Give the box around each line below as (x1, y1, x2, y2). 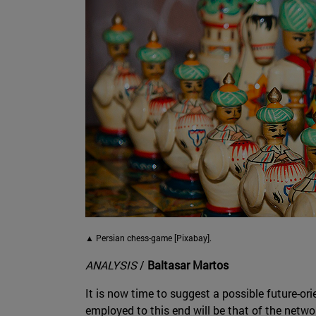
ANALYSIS (85, 257, 137, 273)
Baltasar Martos (147, 257, 229, 273)
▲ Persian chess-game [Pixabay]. (85, 232, 212, 244)
